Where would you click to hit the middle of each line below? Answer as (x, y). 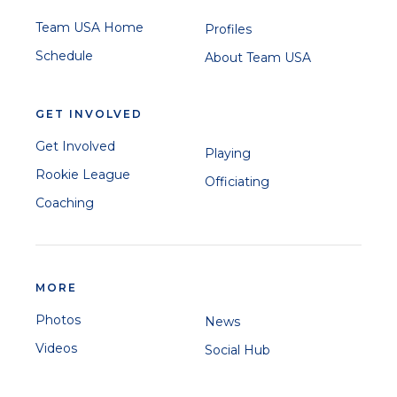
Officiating (237, 181)
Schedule (64, 55)
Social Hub (237, 350)
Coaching (65, 202)
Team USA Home (90, 27)
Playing (228, 153)
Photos (58, 319)
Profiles (228, 29)
